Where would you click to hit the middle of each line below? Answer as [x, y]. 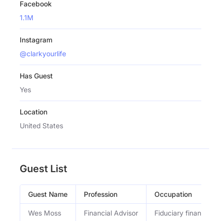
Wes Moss [45, 213]
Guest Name [48, 194]
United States [41, 125]
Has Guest [36, 75]
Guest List [43, 168]
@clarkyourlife [43, 53]
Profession [101, 194]
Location [34, 111]
